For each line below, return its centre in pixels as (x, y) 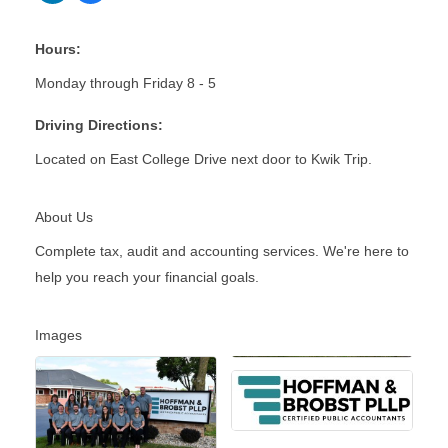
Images (58, 335)
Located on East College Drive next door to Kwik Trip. (203, 159)
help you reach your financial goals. (147, 277)
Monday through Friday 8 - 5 (125, 83)
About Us (64, 217)
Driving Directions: (99, 125)
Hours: (58, 49)
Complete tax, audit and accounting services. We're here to (222, 251)
